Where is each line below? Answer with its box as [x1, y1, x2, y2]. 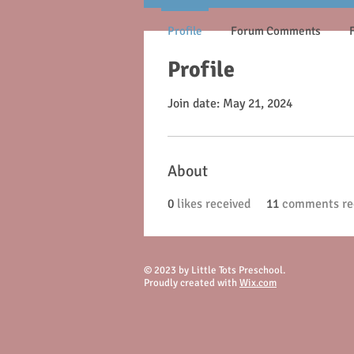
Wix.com [239, 277, 277, 289]
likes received [177, 196, 250, 212]
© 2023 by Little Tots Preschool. [144, 264, 285, 277]
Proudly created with [144, 277, 239, 289]
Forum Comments [231, 24, 321, 38]
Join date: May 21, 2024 [168, 96, 292, 111]
